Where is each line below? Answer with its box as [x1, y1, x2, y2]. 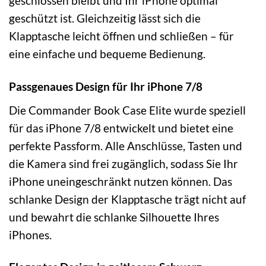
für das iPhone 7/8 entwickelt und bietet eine [9, 121, 233, 135]
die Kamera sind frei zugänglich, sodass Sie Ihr [9, 156, 238, 170]
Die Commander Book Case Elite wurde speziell [9, 103, 246, 117]
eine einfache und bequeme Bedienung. [9, 46, 205, 61]
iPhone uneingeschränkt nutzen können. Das [9, 174, 232, 188]
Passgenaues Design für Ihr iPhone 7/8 [9, 79, 202, 93]
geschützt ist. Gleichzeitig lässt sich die [9, 11, 201, 25]
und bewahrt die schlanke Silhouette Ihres [9, 210, 219, 224]
